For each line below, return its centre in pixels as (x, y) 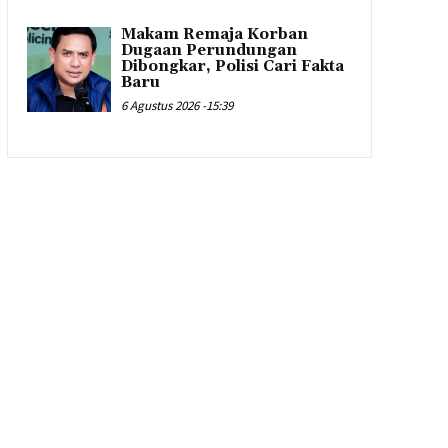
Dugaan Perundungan (209, 51)
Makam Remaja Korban (215, 35)
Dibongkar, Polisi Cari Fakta (233, 67)
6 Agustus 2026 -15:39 (177, 106)
